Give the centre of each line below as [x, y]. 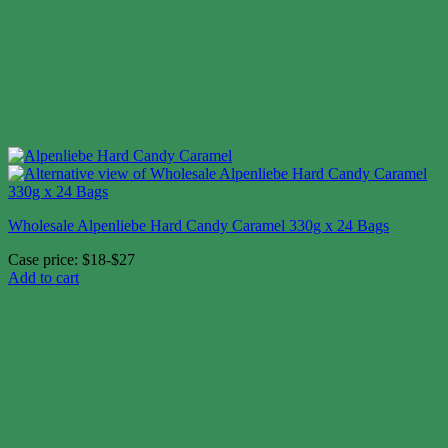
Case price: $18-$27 [71, 260]
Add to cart [43, 278]
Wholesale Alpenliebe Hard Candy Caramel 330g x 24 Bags [198, 226]
